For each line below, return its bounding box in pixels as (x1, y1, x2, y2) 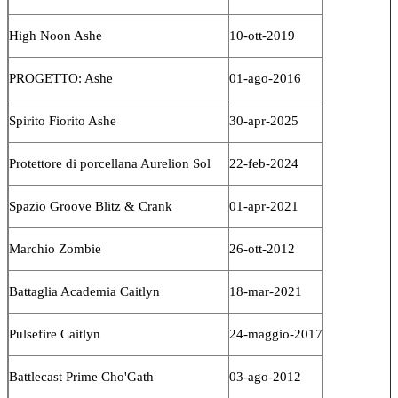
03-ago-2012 (229, 369, 301, 384)
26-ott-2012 (229, 241, 295, 256)
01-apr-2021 (229, 198, 298, 213)
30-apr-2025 (229, 113, 298, 128)
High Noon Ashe (9, 28, 102, 43)
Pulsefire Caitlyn (9, 326, 100, 341)
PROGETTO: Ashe (9, 70, 113, 85)
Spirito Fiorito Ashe (9, 113, 116, 128)
